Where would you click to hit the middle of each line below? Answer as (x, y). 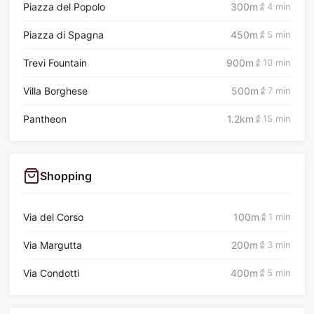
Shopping (66, 176)
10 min (277, 62)
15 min (277, 118)
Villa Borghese (55, 90)
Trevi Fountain (55, 62)
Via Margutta (53, 245)
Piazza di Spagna (63, 34)
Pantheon (45, 118)
